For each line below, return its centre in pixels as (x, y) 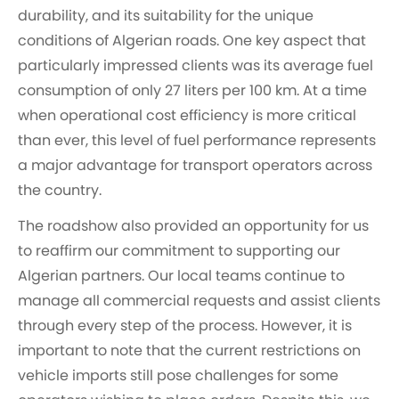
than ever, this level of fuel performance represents (197, 140)
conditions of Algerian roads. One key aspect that (192, 41)
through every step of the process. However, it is (185, 326)
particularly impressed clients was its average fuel (195, 65)
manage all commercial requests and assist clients (199, 301)
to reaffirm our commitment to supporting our (179, 251)
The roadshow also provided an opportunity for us (193, 226)
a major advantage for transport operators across (195, 165)
